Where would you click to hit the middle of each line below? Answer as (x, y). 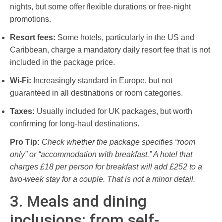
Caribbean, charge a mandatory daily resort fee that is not (110, 50)
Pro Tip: (25, 142)
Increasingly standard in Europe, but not (102, 80)
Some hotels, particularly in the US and (125, 37)
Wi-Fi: (21, 80)
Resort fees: (33, 37)
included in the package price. (62, 62)
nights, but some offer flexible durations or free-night (100, 6)
